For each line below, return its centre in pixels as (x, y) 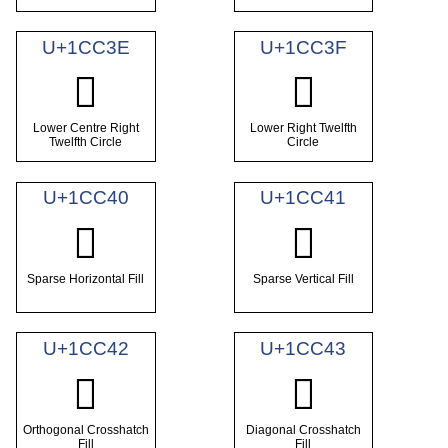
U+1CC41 (303, 198)
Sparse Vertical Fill (303, 278)
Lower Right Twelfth (303, 127)
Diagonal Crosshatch (303, 429)
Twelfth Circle (86, 141)
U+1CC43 (303, 349)
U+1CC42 (85, 349)
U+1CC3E (85, 47)
